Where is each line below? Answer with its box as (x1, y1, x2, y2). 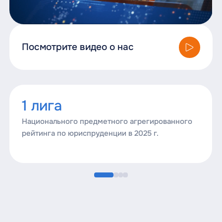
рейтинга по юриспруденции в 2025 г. (21, 128, 159, 138)
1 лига (21, 96, 62, 115)
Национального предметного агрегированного (21, 116, 192, 126)
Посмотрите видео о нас (21, 41, 134, 54)
